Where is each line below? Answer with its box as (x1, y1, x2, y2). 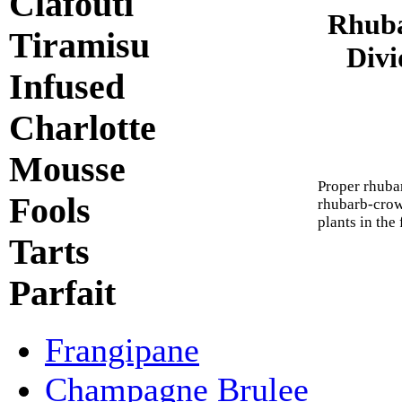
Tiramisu (9, 25, 150, 66)
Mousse (9, 149, 126, 189)
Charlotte (9, 108, 156, 148)
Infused (9, 66, 125, 107)
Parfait (9, 273, 116, 313)
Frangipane (45, 331, 199, 370)
